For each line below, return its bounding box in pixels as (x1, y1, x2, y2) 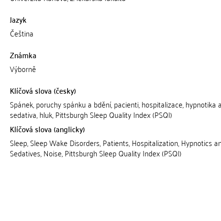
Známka (9, 48, 37, 62)
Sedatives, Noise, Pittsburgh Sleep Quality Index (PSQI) (9, 146, 182, 160)
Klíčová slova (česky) (9, 83, 76, 97)
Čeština (9, 26, 34, 40)
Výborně (9, 62, 36, 75)
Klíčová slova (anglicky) (9, 122, 85, 136)
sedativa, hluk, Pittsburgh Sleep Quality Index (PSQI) (9, 108, 172, 121)
